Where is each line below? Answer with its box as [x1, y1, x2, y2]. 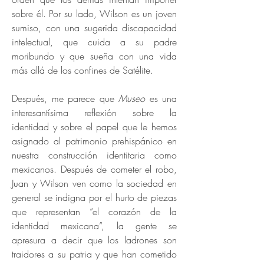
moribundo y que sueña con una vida [12, 49, 177, 62]
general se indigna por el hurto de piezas [12, 191, 177, 204]
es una [145, 92, 177, 105]
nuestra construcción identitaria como [12, 148, 177, 161]
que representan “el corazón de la [12, 205, 177, 218]
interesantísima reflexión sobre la [12, 106, 177, 119]
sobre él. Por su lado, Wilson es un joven [12, 7, 177, 20]
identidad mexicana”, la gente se [12, 219, 177, 232]
